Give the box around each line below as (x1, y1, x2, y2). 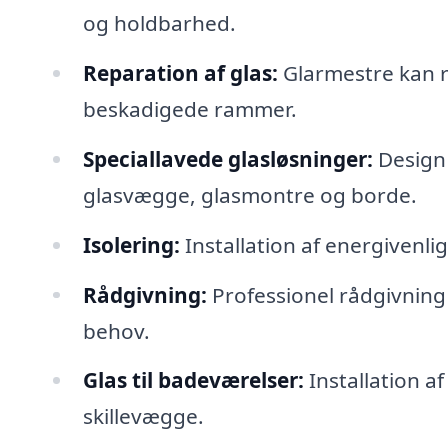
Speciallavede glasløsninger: (82, 144, 373, 173)
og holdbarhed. (82, 9, 236, 38)
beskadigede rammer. (82, 94, 297, 123)
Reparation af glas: (82, 58, 278, 87)
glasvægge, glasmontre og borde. (82, 180, 417, 209)
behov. (82, 316, 150, 345)
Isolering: (82, 230, 180, 259)
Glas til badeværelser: (82, 366, 304, 395)
